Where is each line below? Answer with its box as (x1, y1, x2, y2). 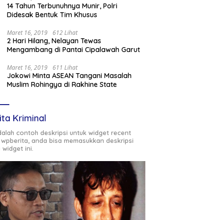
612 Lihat (53, 28, 78, 37)
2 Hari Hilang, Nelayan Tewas (7, 36, 102, 46)
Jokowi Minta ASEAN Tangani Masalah (7, 71, 132, 81)
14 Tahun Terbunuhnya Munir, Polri (7, 1, 118, 11)
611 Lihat (53, 63, 78, 72)
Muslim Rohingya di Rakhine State (7, 80, 117, 89)
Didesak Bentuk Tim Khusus (7, 10, 98, 20)
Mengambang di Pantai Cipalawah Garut (7, 45, 140, 55)
